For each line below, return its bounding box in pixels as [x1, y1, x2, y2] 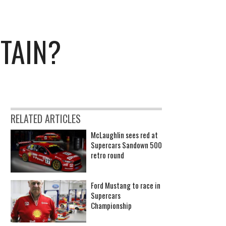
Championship [91, 199, 132, 211]
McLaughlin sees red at [91, 129, 158, 141]
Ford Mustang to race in [91, 179, 160, 191]
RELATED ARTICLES [11, 111, 81, 127]
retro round [91, 149, 124, 161]
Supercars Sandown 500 [91, 139, 162, 151]
